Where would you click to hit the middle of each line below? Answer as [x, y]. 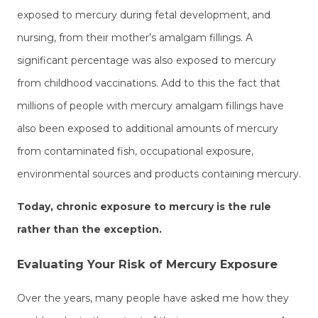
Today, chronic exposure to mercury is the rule [144, 207]
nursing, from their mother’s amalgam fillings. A [135, 38]
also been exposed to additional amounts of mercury [148, 129]
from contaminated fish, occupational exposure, [135, 152]
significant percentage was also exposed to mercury [147, 61]
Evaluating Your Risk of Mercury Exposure [147, 264]
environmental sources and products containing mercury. [159, 174]
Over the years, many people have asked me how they [153, 298]
